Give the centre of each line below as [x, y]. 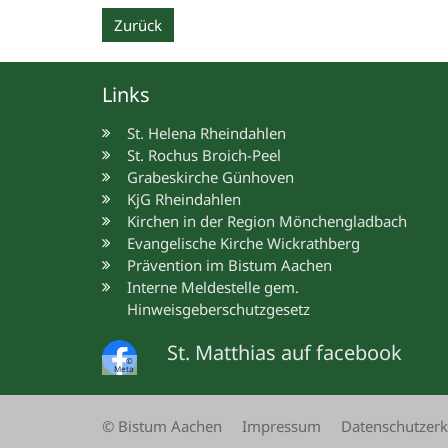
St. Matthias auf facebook [284, 353]
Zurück [138, 25]
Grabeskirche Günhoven [210, 177]
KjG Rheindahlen [184, 199]
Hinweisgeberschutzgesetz [218, 309]
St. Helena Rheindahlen [206, 133]
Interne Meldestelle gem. [213, 287]
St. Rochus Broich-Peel [204, 155]
